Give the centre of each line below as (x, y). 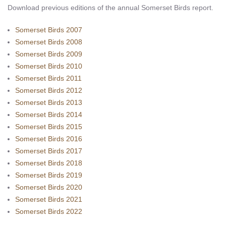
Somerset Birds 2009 (49, 54)
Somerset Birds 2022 (49, 212)
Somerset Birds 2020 (49, 187)
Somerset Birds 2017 (49, 151)
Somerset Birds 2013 (49, 103)
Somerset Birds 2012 (49, 91)
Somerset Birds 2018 (49, 163)
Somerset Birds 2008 (49, 42)
